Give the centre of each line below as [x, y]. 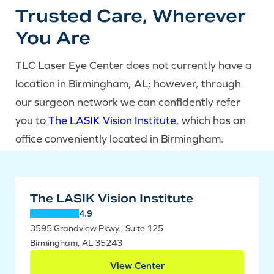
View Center [137, 265]
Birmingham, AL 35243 [76, 243]
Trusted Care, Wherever [131, 16]
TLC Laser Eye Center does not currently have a [134, 65]
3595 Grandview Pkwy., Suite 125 [97, 228]
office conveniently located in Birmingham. [120, 139]
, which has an [211, 120]
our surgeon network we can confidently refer [128, 102]
